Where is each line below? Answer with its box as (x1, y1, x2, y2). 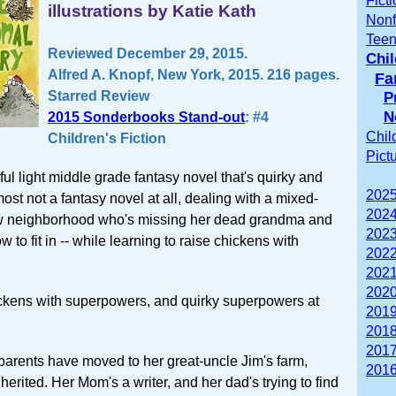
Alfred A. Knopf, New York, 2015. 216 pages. (48, 66, 339, 82)
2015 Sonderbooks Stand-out (48, 109, 245, 125)
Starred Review (48, 88, 149, 103)
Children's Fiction (48, 130, 166, 146)
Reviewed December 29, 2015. (48, 45, 247, 61)
